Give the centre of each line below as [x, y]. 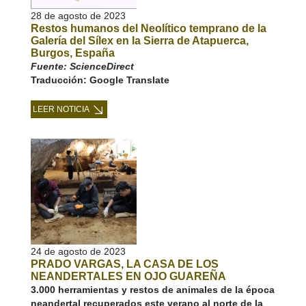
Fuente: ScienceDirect [82, 66]
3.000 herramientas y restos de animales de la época [152, 290]
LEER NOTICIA [61, 109]
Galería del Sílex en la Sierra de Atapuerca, [139, 41]
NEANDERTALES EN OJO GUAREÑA [128, 276]
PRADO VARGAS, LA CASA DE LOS [124, 264]
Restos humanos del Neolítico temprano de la [148, 28]
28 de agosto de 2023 [78, 16]
